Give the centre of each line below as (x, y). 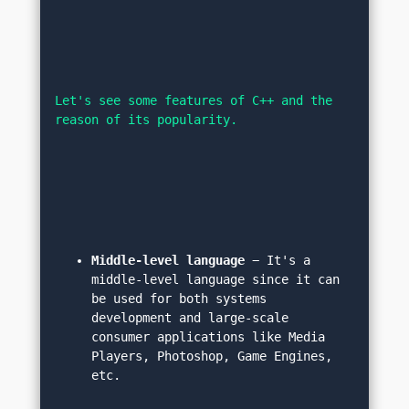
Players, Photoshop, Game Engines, (212, 356)
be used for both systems (179, 299)
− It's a (278, 260)
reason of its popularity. (147, 120)
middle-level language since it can (216, 279)
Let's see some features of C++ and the (194, 100)
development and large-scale (190, 318)
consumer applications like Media (209, 337)
